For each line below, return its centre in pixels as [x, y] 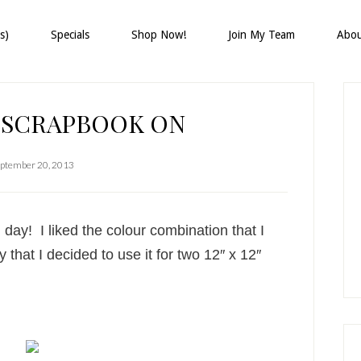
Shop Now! [159, 35]
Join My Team [261, 35]
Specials [70, 35]
